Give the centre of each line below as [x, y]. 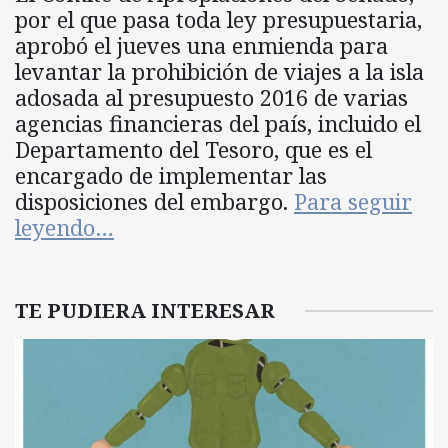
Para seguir [353, 202]
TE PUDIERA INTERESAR [145, 311]
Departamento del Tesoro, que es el [193, 150]
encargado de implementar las [171, 176]
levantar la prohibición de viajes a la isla [219, 72]
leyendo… [64, 228]
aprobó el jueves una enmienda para [201, 46]
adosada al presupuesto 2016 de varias [211, 98]
